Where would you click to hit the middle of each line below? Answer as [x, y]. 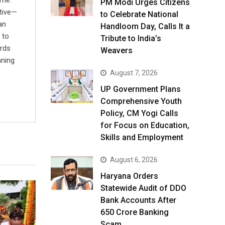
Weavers [117, 50]
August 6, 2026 [134, 160]
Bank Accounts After [138, 200]
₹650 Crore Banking [135, 212]
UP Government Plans [141, 89]
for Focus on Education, [145, 125]
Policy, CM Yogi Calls [139, 113]
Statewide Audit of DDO [143, 188]
